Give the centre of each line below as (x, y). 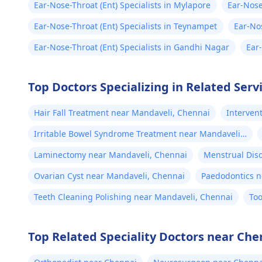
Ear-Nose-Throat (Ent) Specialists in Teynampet (126, 26)
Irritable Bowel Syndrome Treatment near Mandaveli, (138, 134)
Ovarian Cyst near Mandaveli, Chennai (109, 176)
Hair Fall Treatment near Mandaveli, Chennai (122, 113)
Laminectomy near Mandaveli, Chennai (111, 155)
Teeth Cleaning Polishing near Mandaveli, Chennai (133, 197)
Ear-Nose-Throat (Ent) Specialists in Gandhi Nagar (132, 47)
